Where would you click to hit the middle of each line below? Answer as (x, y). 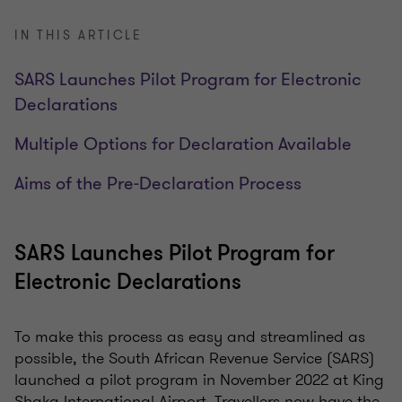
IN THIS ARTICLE (79, 36)
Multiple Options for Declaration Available (183, 144)
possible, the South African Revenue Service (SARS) (194, 358)
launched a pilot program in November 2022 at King (199, 380)
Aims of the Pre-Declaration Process (158, 184)
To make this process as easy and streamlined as (190, 337)
